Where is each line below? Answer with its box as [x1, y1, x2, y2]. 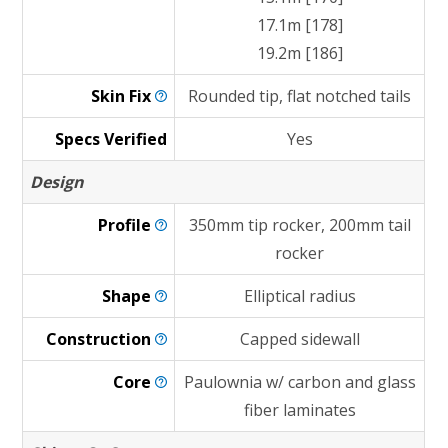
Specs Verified [55, 128, 168, 150]
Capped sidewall [239, 328, 360, 350]
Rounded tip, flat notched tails [188, 85, 412, 107]
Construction [46, 328, 156, 350]
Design [30, 171, 85, 193]
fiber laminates [243, 399, 356, 421]
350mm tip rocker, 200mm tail [188, 214, 411, 236]
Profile [98, 214, 156, 236]
